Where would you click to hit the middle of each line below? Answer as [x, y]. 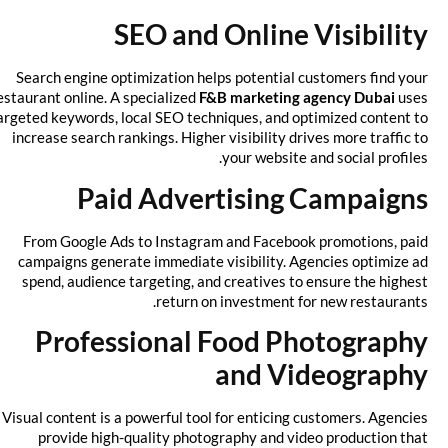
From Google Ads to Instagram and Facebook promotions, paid [241, 240]
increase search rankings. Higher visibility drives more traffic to [236, 137]
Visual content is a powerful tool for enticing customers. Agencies [231, 417]
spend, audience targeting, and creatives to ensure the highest [241, 280]
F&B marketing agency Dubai [313, 97]
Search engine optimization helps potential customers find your [238, 77]
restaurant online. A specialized [110, 97]
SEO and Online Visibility [287, 34]
